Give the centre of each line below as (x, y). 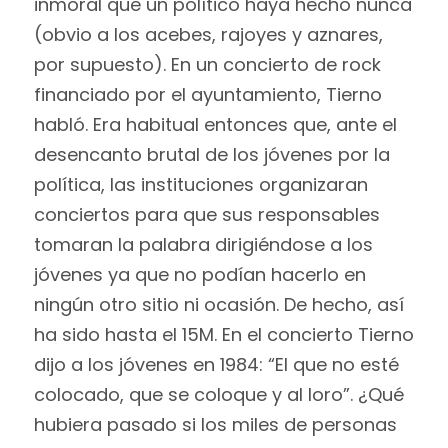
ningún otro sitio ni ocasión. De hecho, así (218, 305)
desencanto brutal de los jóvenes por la (211, 155)
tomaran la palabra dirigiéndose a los (203, 245)
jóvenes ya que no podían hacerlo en (199, 275)
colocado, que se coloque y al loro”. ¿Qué (218, 395)
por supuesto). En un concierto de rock (207, 65)
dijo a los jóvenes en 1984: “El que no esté (216, 365)
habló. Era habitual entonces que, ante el (215, 125)
